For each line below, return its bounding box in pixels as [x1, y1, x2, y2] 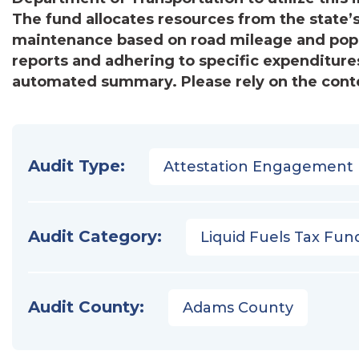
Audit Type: [28, 156, 125, 175]
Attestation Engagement [163, 158, 353, 175]
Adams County [183, 299, 293, 317]
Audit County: [28, 297, 144, 317]
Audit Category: [28, 227, 162, 246]
